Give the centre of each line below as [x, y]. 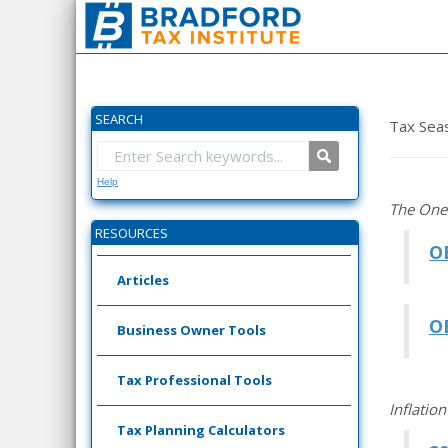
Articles [143, 280]
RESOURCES [131, 233]
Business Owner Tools [191, 330]
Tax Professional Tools [194, 380]
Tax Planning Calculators [201, 430]
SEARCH [119, 119]
